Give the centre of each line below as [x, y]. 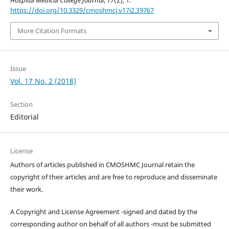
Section [21, 104]
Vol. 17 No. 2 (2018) [43, 81]
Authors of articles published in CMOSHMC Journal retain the [102, 164]
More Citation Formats [52, 31]
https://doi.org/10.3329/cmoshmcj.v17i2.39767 [82, 10]
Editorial [24, 117]
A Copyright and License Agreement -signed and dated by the [104, 211]
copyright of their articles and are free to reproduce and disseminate [113, 177]
